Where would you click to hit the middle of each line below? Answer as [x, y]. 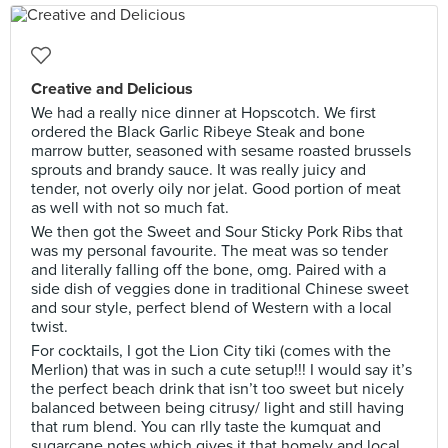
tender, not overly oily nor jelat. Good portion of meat [216, 189]
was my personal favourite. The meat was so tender [209, 251]
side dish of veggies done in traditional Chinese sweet [220, 289]
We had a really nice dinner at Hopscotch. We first [203, 113]
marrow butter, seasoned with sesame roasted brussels [221, 151]
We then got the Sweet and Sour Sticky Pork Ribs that [217, 232]
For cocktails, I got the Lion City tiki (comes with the [211, 351]
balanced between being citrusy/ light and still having [217, 408]
